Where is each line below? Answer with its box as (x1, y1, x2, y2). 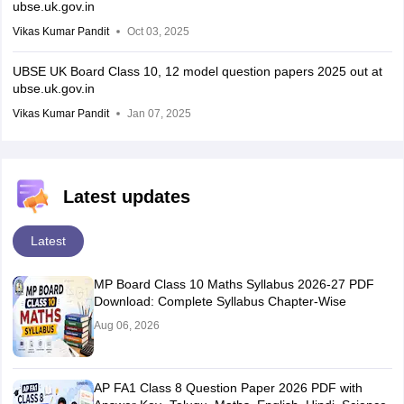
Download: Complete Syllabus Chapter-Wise (93, 293, 346, 308)
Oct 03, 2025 (126, 24, 189, 38)
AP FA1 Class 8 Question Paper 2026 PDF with (93, 380, 363, 395)
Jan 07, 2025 (126, 106, 191, 120)
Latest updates (62, 186, 190, 207)
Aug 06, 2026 (93, 318, 160, 332)
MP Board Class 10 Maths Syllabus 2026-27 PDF (93, 276, 374, 291)
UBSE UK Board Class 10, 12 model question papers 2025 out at (12, 63, 382, 78)
